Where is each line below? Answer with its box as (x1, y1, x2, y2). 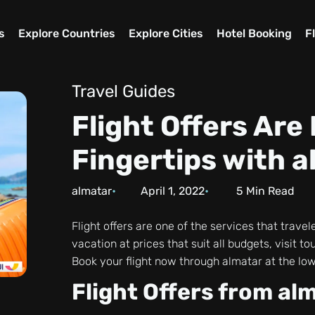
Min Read (243, 184, 295, 198)
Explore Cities (129, 27, 204, 41)
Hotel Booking (217, 27, 292, 41)
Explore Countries (18, 27, 115, 41)
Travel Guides (72, 82, 176, 101)
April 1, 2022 (141, 184, 205, 198)
